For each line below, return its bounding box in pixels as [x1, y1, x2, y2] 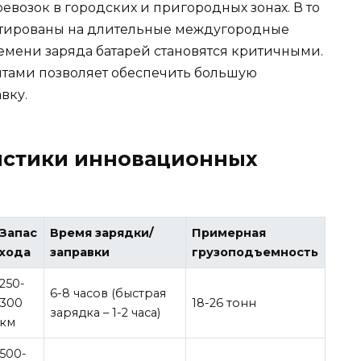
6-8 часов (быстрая [50, 286, 167, 301]
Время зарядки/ [50, 226, 155, 241]
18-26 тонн [192, 296, 257, 311]
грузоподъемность [192, 245, 319, 260]
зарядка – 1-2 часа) [50, 305, 161, 321]
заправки [50, 245, 110, 260]
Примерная [192, 226, 267, 241]
